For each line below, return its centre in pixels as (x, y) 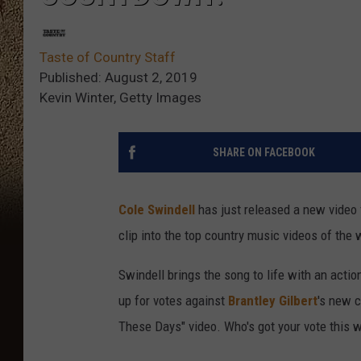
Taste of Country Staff (108, 58)
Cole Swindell (157, 210)
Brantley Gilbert (273, 301)
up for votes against (173, 301)
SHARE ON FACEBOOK (263, 153)
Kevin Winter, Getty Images (120, 98)
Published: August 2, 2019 (118, 78)
